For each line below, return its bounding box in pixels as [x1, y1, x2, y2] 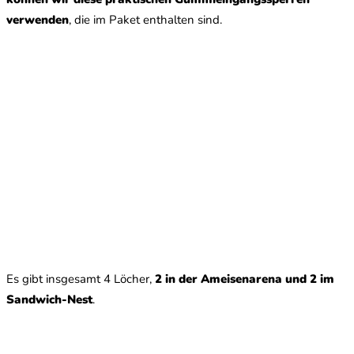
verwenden [6, 11, 69, 28]
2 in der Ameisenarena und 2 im [155, 270, 334, 287]
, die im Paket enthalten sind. [69, 11, 222, 28]
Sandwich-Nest [6, 291, 92, 307]
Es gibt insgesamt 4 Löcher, [6, 270, 155, 287]
